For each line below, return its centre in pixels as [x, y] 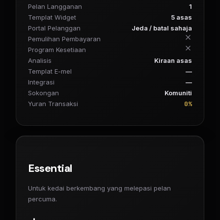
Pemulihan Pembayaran [64, 39]
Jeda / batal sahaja [162, 28]
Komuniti [178, 93]
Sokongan [43, 93]
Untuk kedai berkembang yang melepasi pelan [99, 188]
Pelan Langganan [55, 6]
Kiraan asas [173, 60]
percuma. [42, 199]
